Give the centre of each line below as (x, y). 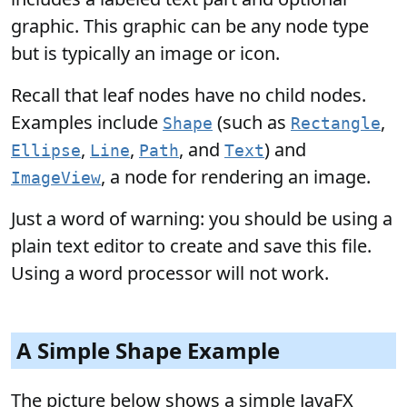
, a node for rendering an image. (236, 177)
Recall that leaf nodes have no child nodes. (189, 95)
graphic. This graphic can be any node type (190, 26)
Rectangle (336, 124)
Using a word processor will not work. (172, 273)
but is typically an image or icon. (145, 53)
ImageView (56, 178)
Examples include (87, 122)
